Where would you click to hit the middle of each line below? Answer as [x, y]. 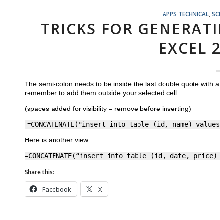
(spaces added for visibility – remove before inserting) [108, 109]
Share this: [39, 172]
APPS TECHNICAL [185, 14]
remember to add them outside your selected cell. [102, 93]
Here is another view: [57, 140]
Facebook [57, 189]
